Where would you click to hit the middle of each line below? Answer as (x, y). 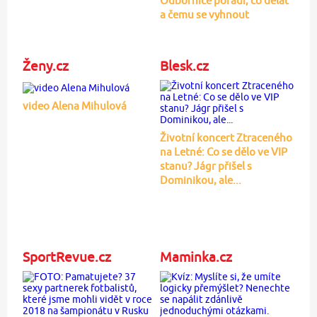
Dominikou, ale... (200, 180)
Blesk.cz (184, 65)
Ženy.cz (45, 65)
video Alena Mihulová (74, 106)
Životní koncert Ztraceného (226, 137)
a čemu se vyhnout (204, 14)
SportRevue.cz (67, 257)
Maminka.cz (196, 257)
